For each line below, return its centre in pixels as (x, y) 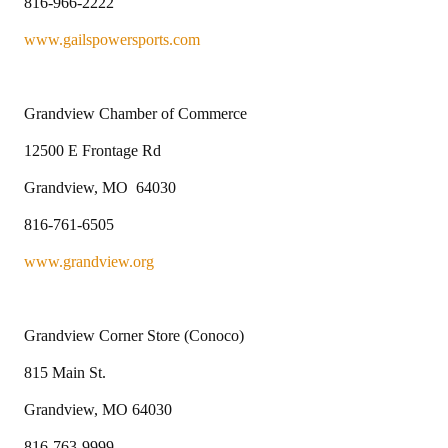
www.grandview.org (89, 261)
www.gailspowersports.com (112, 39)
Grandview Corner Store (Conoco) (134, 335)
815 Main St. (65, 372)
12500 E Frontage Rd (92, 150)
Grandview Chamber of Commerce (135, 113)
